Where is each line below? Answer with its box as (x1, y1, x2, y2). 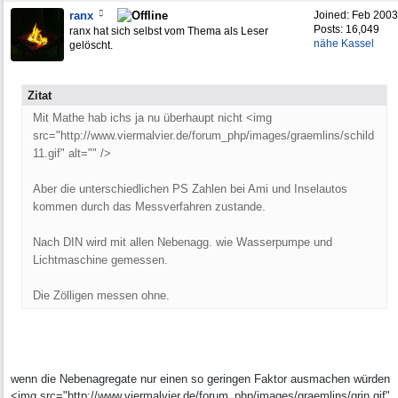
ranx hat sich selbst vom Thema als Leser (69, 25, 268, 37)
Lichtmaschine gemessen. (33, 253, 168, 267)
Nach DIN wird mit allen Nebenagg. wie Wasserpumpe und (33, 235, 332, 249)
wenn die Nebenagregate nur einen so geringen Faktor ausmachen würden (11, 372, 390, 386)
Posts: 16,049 (314, 23, 379, 36)
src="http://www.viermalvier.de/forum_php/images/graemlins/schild (33, 129, 374, 142)
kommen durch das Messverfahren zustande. (33, 200, 266, 213)
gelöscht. (69, 39, 113, 52)
